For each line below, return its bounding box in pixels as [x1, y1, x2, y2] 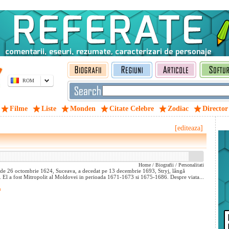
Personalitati [178, 162, 204, 168]
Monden [70, 105, 96, 112]
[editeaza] [175, 124, 203, 132]
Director [202, 105, 228, 112]
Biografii [155, 162, 174, 168]
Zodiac [168, 105, 189, 112]
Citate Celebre [109, 105, 154, 112]
